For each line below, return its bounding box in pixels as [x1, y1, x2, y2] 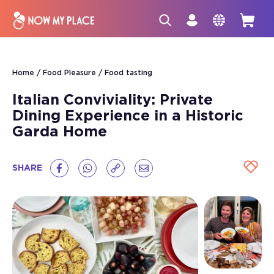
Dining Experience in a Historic [12, 109, 243, 124]
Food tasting [105, 69, 152, 76]
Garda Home [12, 125, 107, 139]
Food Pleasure [43, 69, 96, 76]
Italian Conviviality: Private [12, 93, 213, 108]
